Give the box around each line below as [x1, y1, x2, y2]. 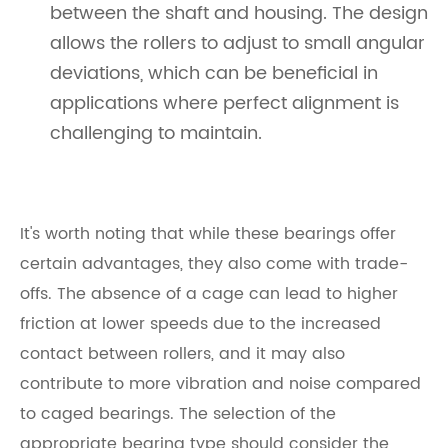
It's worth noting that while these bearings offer [20, 221, 396, 248]
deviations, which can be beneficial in [50, 59, 378, 89]
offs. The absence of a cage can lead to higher [20, 281, 398, 308]
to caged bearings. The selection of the [20, 401, 336, 428]
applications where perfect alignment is [50, 89, 399, 119]
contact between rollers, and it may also [20, 341, 345, 368]
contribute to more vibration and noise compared [20, 371, 421, 398]
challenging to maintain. [50, 119, 262, 149]
